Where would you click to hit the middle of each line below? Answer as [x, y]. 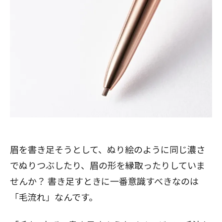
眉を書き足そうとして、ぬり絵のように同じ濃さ [108, 149]
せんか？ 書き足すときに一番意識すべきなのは [104, 181]
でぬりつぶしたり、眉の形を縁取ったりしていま [108, 165]
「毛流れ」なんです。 [54, 197]
